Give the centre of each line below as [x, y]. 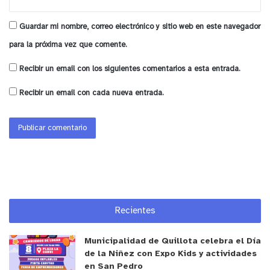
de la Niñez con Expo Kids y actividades [171, 254]
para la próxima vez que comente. [68, 45]
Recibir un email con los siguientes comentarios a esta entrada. [130, 69]
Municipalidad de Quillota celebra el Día [173, 241]
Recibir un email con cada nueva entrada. [92, 93]
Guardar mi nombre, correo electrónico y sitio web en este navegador [140, 27]
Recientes [135, 211]
